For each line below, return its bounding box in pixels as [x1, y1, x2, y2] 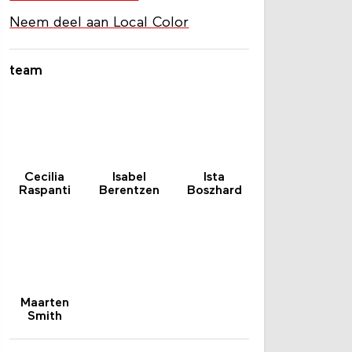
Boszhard [186, 204, 242, 218]
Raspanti [18, 204, 71, 218]
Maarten [20, 317, 69, 330]
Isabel [112, 191, 147, 204]
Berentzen [99, 204, 160, 218]
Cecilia [24, 191, 65, 204]
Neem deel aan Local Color [9, 35, 189, 51]
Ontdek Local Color [9, 8, 139, 24]
